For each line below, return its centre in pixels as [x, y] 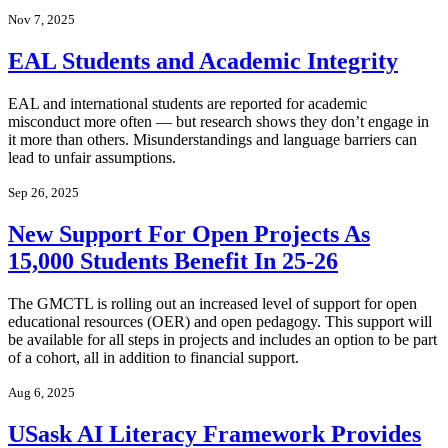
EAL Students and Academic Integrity [203, 60]
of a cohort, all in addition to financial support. [153, 357]
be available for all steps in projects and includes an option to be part [222, 339]
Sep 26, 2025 [43, 192]
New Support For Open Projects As [189, 233]
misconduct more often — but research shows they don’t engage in [218, 121]
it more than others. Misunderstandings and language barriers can [212, 139]
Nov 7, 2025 [41, 20]
